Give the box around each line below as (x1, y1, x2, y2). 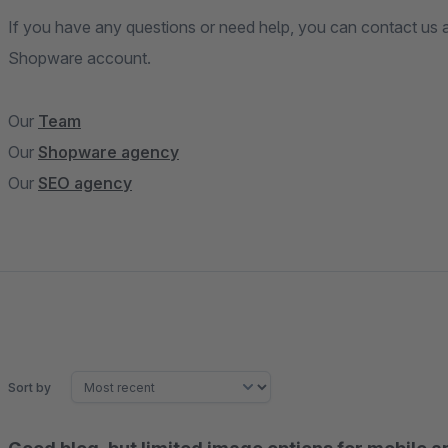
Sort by (8, 379, 51, 395)
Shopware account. (8, 48, 151, 68)
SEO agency (38, 173, 132, 193)
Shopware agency (38, 142, 179, 162)
